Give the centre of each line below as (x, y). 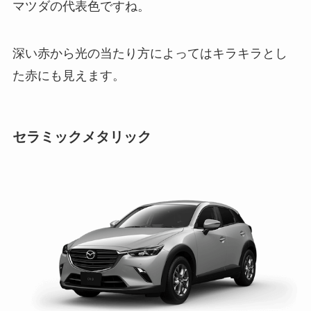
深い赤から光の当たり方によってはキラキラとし (150, 53)
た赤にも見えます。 (68, 75)
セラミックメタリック (82, 136)
